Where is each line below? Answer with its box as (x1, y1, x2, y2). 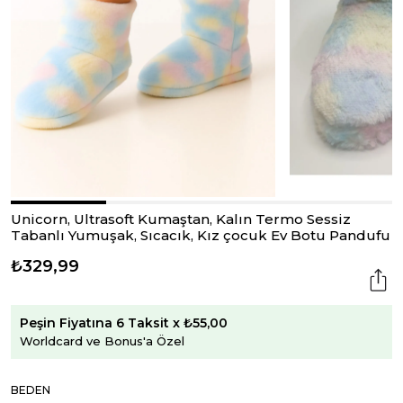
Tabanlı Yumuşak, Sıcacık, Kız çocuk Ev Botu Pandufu (11, 227, 390, 244)
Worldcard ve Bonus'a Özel (20, 333, 184, 348)
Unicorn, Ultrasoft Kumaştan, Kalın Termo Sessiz (11, 210, 351, 228)
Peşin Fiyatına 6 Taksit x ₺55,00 (20, 314, 228, 331)
